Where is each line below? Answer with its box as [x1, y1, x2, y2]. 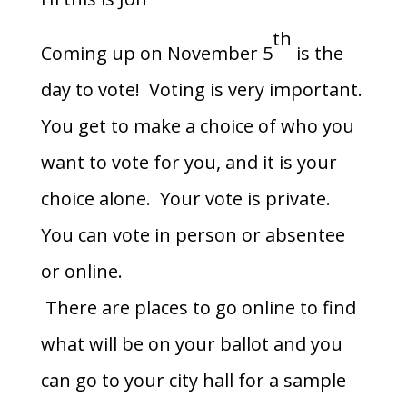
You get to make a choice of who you [40, 114, 354, 138]
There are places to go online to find [40, 295, 356, 320]
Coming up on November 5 [40, 41, 273, 65]
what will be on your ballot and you [40, 332, 342, 356]
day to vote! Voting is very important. [40, 77, 362, 102]
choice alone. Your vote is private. [40, 186, 335, 211]
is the [291, 41, 343, 65]
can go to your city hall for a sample [40, 368, 346, 392]
